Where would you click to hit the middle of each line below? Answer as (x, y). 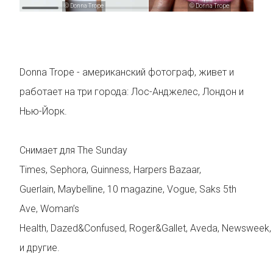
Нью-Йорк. (43, 111)
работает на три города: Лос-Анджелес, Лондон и (132, 91)
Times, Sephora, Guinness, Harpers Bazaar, (110, 169)
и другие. (40, 247)
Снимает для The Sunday (73, 150)
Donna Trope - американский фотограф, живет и (127, 72)
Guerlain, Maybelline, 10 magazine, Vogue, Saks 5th (128, 189)
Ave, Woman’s (49, 208)
